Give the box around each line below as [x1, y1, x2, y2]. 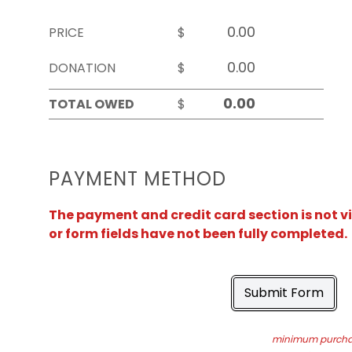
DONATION [49, 59, 115, 77]
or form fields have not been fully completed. [49, 225, 347, 243]
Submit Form [244, 284, 324, 302]
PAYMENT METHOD [49, 166, 226, 192]
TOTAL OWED [49, 95, 134, 113]
